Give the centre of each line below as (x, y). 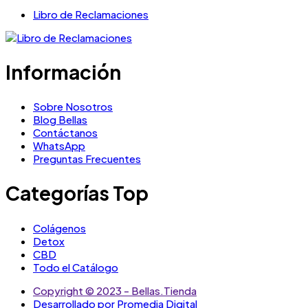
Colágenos (59, 228)
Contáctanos (65, 133)
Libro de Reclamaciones (91, 14)
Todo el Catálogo (76, 267)
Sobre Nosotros (73, 107)
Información (63, 72)
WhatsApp (59, 146)
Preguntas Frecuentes (87, 159)
